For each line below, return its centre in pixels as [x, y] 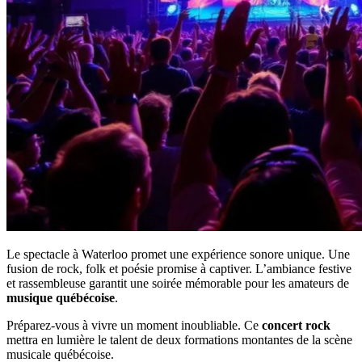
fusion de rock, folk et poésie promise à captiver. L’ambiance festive [179, 269]
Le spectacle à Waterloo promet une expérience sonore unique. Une [178, 254]
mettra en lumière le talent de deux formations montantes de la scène [179, 340]
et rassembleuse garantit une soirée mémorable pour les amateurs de [178, 283]
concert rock [296, 325]
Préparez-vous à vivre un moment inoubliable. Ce [134, 325]
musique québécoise [61, 298]
